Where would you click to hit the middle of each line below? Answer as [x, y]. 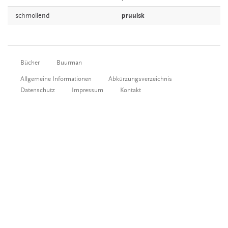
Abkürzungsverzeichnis [140, 79]
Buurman [69, 63]
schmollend [33, 16]
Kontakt [131, 90]
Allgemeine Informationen [56, 79]
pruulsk [133, 16]
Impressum [88, 90]
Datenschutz [38, 90]
